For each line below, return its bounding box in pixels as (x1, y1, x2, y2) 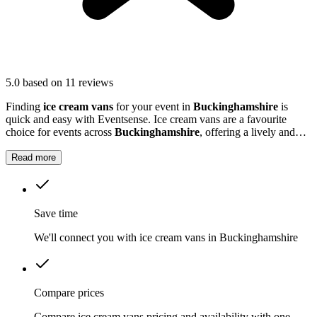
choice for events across (6, 126, 115, 139)
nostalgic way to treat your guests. (6, 139, 157, 151)
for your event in (113, 100, 193, 113)
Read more (11, 152, 56, 163)
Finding (6, 100, 43, 113)
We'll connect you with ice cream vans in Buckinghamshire (34, 231, 298, 244)
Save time (34, 207, 78, 220)
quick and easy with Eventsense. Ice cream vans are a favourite (6, 113, 287, 126)
